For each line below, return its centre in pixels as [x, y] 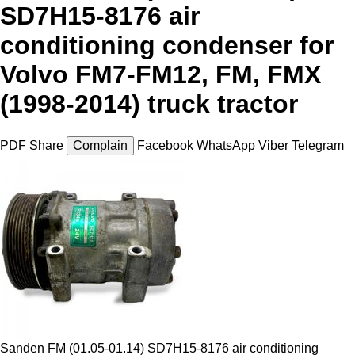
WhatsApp [227, 145]
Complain [100, 145]
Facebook [167, 145]
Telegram [318, 145]
